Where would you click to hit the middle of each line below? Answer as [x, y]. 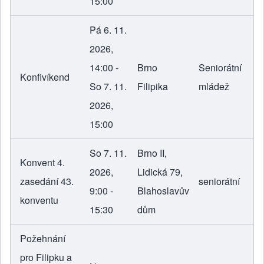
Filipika [153, 87]
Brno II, [152, 153]
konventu [39, 200]
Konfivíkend [45, 77]
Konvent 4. [42, 163]
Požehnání [43, 239]
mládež [214, 87]
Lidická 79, [160, 172]
